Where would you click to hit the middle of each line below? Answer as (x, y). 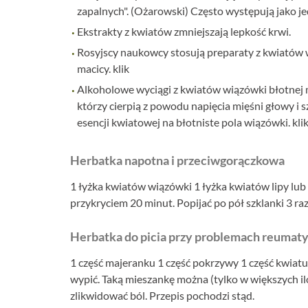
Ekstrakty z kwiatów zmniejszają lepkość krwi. (184, 31)
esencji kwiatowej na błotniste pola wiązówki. (185, 122)
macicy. (94, 68)
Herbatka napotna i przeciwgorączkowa (177, 161)
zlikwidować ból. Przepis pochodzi (150, 296)
